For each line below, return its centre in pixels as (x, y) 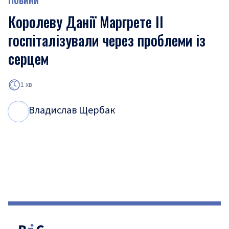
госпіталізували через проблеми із (107, 40)
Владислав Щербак (72, 110)
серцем (28, 59)
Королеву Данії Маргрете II (86, 22)
